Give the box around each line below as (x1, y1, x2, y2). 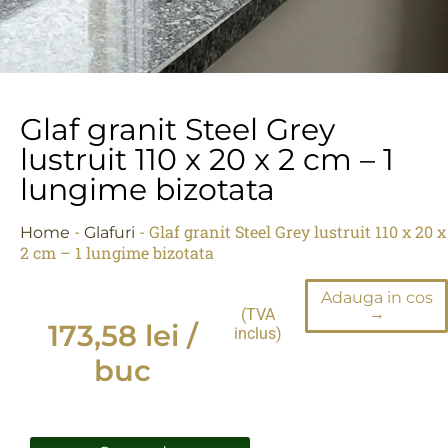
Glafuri (84, 222, 135, 242)
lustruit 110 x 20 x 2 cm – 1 (20, 140, 394, 178)
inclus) (233, 323, 282, 343)
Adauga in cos (320, 287, 433, 307)
